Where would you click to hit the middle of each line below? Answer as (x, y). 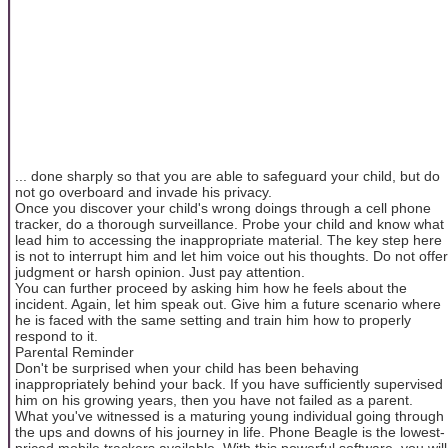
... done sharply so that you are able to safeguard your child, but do (227, 175)
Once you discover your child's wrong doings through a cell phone (223, 207)
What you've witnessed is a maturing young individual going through (229, 415)
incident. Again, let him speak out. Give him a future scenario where (228, 303)
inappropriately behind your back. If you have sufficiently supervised (229, 383)
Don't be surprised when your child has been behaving (187, 367)
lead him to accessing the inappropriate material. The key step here (228, 239)
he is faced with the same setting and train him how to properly (213, 319)
